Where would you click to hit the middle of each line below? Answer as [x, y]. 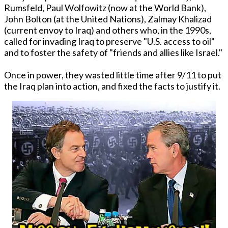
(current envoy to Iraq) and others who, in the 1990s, [108, 30]
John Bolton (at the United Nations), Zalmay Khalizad [108, 19]
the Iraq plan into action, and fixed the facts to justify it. [113, 86]
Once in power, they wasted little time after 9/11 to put [113, 75]
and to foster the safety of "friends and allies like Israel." [113, 52]
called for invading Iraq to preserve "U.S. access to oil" [109, 41]
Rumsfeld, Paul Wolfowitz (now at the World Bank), [105, 7]
